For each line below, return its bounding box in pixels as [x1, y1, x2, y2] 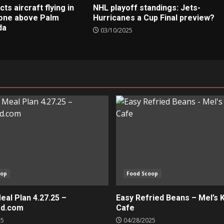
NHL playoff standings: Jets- [92, 3, 200, 13]
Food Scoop [126, 170, 158, 177]
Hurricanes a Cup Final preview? [92, 13, 214, 23]
